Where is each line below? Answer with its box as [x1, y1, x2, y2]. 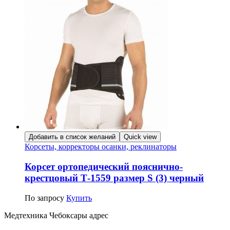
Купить [66, 193, 92, 202]
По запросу [25, 193, 64, 202]
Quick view [124, 133, 157, 141]
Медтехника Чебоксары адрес [4, 210, 108, 220]
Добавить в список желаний [29, 133, 116, 141]
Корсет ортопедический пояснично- [25, 161, 183, 172]
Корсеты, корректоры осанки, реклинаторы [25, 142, 177, 151]
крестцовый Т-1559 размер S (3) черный [25, 172, 204, 184]
